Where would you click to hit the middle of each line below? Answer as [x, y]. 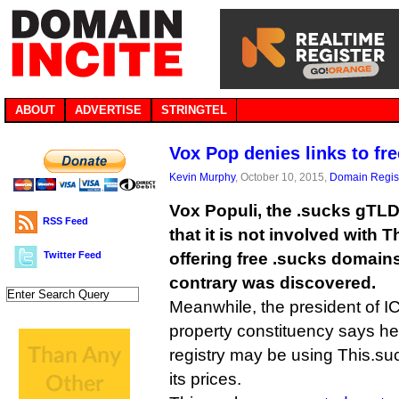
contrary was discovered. [273, 283]
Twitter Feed [73, 255]
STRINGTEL [194, 110]
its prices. [205, 379]
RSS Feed [65, 221]
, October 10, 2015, [282, 177]
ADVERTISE [108, 110]
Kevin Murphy [202, 177]
